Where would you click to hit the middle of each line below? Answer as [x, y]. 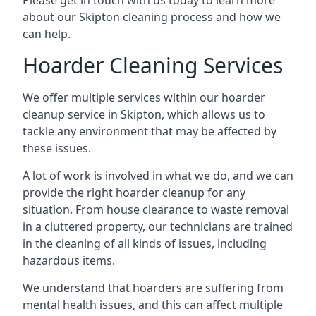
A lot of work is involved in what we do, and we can [158, 176]
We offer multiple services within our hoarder [144, 97]
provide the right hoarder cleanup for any [134, 193]
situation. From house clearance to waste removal [156, 209]
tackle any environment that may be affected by [150, 131]
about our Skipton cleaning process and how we [152, 17]
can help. [47, 34]
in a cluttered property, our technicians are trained [158, 226]
